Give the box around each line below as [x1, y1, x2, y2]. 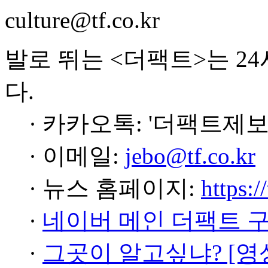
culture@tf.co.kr [5, 7, 160, 33]
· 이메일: [29, 143, 125, 169]
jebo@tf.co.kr [125, 143, 255, 169]
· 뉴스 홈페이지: [29, 175, 201, 201]
